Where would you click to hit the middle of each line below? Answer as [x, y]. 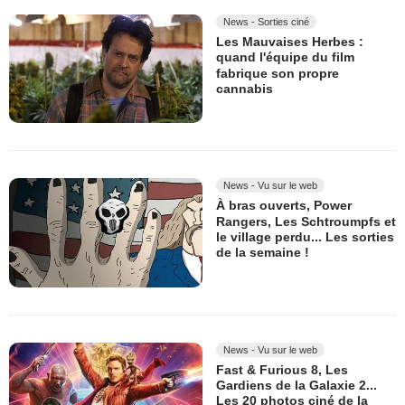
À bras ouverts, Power [284, 206]
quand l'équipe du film [285, 57]
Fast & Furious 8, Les [282, 370]
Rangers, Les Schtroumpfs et [306, 222]
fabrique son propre [278, 73]
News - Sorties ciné [266, 22]
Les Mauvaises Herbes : [290, 42]
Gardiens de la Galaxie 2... [297, 386]
